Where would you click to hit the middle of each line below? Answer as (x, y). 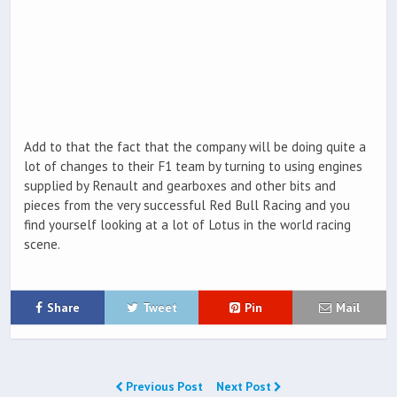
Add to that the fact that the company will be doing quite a (195, 146)
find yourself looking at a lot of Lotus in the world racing (187, 224)
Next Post (245, 386)
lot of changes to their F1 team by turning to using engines (193, 166)
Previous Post (164, 386)
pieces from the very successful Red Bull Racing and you (187, 205)
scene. (42, 244)
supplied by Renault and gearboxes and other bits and (180, 185)
